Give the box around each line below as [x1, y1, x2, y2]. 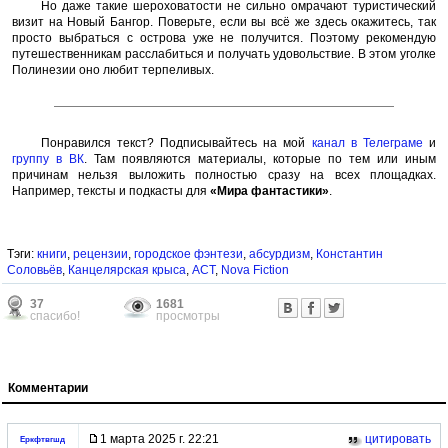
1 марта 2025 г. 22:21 [100, 432, 219, 446]
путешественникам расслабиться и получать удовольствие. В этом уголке [12, 46, 436, 61]
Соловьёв [7, 263, 62, 277]
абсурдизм [249, 247, 310, 261]
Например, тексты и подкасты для [12, 183, 210, 198]
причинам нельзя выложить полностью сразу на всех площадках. [12, 167, 436, 182]
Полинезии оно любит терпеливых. [12, 62, 214, 77]
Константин [316, 247, 383, 261]
